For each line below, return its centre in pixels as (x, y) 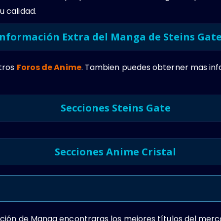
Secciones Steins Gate (115, 108)
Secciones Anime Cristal (115, 151)
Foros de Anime (49, 67)
